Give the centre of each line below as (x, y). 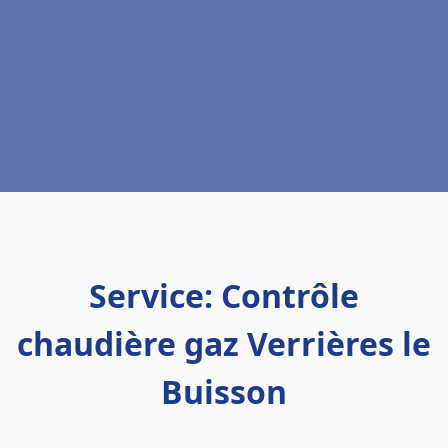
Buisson (224, 391)
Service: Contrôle (224, 295)
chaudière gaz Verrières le (224, 343)
